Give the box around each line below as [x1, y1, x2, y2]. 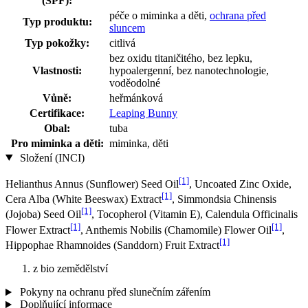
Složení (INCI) [16, 151, 85, 164]
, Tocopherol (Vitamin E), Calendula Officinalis [91, 208, 298, 221]
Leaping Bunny [109, 107, 177, 119]
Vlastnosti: [32, 64, 82, 76]
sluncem [109, 21, 145, 34]
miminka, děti [109, 137, 168, 149]
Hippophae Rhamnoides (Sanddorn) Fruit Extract [5, 239, 219, 252]
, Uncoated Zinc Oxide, [189, 177, 291, 190]
